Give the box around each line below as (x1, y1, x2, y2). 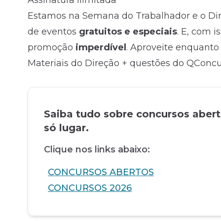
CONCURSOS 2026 (48, 183, 132, 193)
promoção (28, 42, 75, 53)
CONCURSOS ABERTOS (48, 167, 154, 178)
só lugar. (44, 122, 89, 134)
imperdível (75, 42, 126, 53)
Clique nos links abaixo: (44, 144, 150, 155)
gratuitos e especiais (79, 26, 177, 37)
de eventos (28, 26, 79, 37)
